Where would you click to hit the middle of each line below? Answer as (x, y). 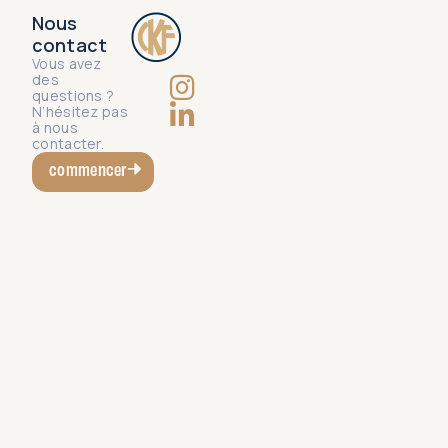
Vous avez (67, 64)
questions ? (73, 96)
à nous (55, 128)
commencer (88, 169)
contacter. (68, 144)
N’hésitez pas (80, 112)
